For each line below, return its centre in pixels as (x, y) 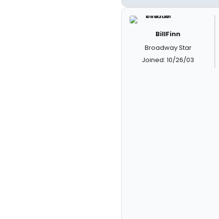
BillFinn (168, 34)
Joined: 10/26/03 (168, 60)
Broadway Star (168, 48)
